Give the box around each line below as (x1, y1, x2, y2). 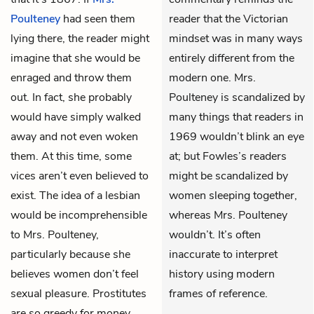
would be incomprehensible (11, 207, 147, 223)
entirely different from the (169, 50, 294, 66)
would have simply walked (11, 109, 141, 125)
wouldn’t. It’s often (169, 226, 261, 243)
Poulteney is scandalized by (169, 89, 305, 105)
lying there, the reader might (11, 30, 149, 46)
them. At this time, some (11, 148, 132, 164)
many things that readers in (169, 109, 303, 125)
